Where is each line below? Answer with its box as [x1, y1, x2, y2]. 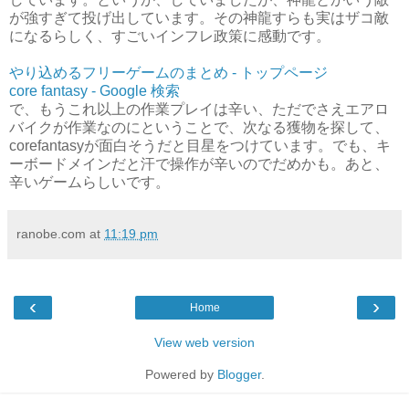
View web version [154, 334, 255, 350]
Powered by [144, 366, 217, 382]
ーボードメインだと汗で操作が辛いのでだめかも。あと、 [9, 155, 389, 172]
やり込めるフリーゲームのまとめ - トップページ [9, 64, 328, 80]
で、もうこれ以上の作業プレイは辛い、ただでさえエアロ [9, 100, 389, 117]
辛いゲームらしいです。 [9, 173, 170, 190]
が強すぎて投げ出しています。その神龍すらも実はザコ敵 [9, 9, 389, 26]
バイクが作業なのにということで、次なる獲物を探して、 [9, 119, 389, 135]
